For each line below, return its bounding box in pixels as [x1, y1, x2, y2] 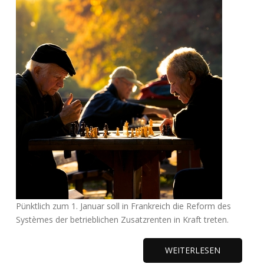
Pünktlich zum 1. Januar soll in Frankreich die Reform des [16, 200, 231, 212]
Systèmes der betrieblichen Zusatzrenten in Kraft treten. [16, 214, 229, 225]
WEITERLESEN [165, 245, 220, 256]
